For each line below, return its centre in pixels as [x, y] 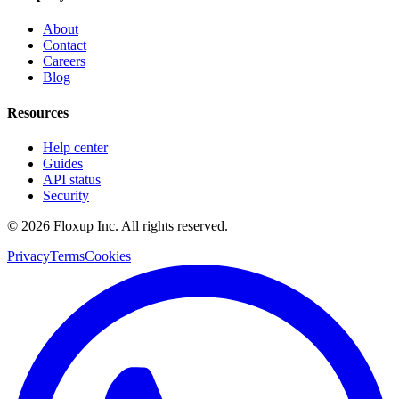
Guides [63, 163]
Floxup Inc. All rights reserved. [139, 225]
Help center [75, 147]
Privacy [28, 256]
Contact [65, 45]
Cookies [108, 256]
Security [66, 195]
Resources [38, 112]
